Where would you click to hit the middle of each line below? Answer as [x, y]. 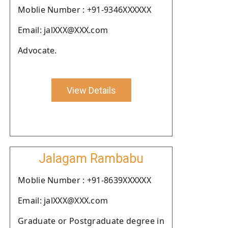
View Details [91, 90]
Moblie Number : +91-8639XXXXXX [84, 180]
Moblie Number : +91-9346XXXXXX [84, 10]
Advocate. [37, 50]
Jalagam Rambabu [91, 159]
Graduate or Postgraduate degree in [91, 221]
